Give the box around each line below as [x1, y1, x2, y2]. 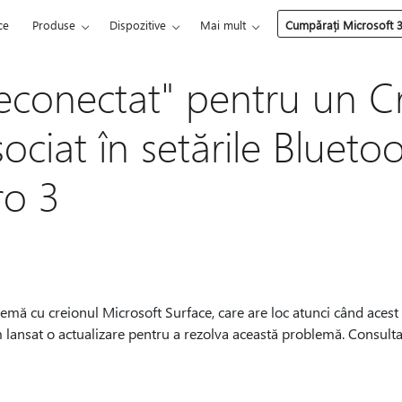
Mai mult [200, 17, 247, 32]
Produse [32, 17, 76, 32]
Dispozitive [109, 17, 167, 32]
